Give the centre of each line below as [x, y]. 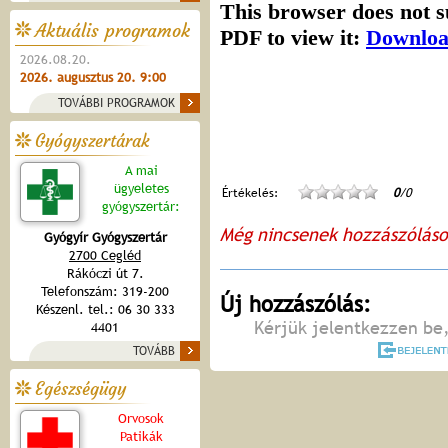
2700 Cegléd [105, 255]
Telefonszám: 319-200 [105, 291]
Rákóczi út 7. [105, 273]
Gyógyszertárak [92, 141]
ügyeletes [141, 188]
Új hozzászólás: [295, 304]
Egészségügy [80, 389]
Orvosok [141, 418]
